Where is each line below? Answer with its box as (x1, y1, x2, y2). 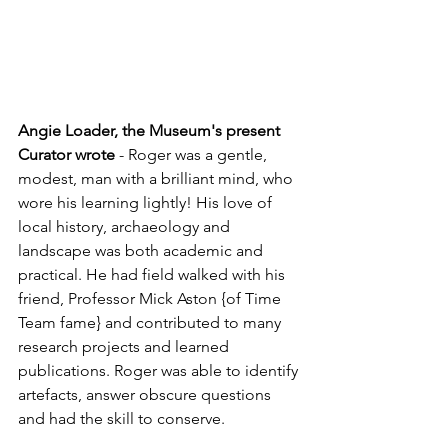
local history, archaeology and (18, 217, 234, 237)
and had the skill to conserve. (18, 409, 225, 429)
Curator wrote (18, 145, 115, 165)
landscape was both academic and (18, 241, 267, 261)
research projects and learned (18, 337, 233, 357)
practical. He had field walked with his (18, 265, 289, 285)
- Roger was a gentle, (115, 145, 271, 165)
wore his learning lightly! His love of (18, 193, 276, 213)
